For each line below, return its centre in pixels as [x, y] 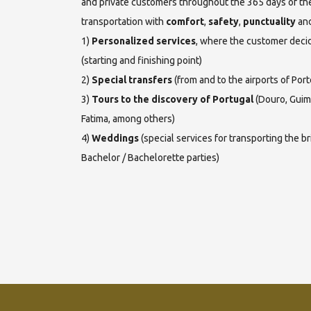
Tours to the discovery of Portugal [173, 99]
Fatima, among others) [128, 118]
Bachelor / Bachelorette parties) [150, 157]
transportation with [124, 21]
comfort [185, 21]
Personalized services [144, 41]
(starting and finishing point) [142, 60]
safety [224, 21]
